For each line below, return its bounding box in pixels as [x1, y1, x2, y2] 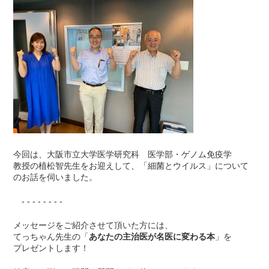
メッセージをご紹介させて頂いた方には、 [13, 220, 174, 231]
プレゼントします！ [13, 243, 89, 253]
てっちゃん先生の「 [13, 232, 89, 242]
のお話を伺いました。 [13, 172, 98, 183]
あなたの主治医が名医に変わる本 [89, 232, 216, 242]
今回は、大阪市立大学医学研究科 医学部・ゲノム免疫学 [13, 150, 232, 160]
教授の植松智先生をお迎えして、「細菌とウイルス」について [13, 161, 249, 171]
